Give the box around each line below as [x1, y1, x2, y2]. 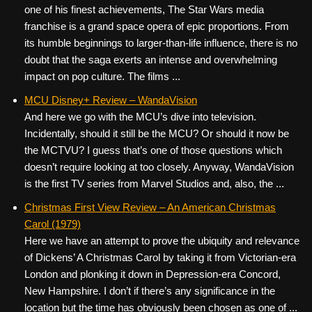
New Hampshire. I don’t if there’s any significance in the [24, 285, 275, 297]
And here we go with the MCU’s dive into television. [24, 111, 256, 123]
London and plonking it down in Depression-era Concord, [24, 268, 281, 280]
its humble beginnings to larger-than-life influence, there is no [24, 37, 297, 49]
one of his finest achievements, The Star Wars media [24, 3, 264, 15]
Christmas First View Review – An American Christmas [24, 201, 276, 213]
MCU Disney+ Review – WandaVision [24, 94, 197, 106]
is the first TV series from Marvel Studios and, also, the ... [24, 178, 284, 189]
